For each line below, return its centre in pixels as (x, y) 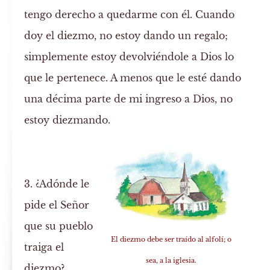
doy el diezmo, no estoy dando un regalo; (126, 36)
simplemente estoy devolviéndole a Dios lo (129, 57)
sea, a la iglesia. (171, 261)
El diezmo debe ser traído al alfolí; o (171, 240)
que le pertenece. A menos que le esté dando (133, 78)
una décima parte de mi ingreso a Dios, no (129, 99)
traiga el (44, 247)
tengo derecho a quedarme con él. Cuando (130, 15)
